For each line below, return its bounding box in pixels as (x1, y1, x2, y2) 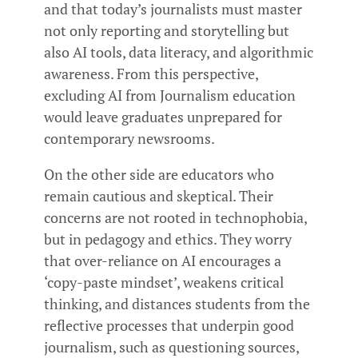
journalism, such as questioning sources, (44, 336, 299, 356)
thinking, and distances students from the (44, 293, 310, 313)
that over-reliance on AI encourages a (44, 250, 281, 270)
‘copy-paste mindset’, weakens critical (44, 272, 284, 292)
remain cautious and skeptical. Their (44, 185, 273, 205)
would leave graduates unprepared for (44, 106, 282, 126)
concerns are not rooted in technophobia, (44, 207, 307, 227)
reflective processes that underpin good (44, 315, 294, 335)
